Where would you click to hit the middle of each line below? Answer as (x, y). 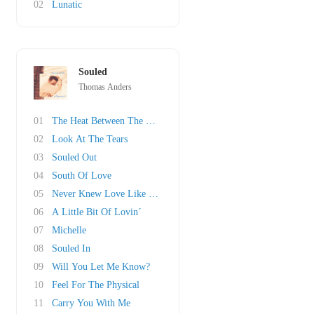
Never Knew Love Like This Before (124, 194)
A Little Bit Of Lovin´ (97, 212)
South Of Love (82, 176)
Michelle (69, 230)
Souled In (71, 248)
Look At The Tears (90, 139)
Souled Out (74, 157)
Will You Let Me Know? (101, 267)
